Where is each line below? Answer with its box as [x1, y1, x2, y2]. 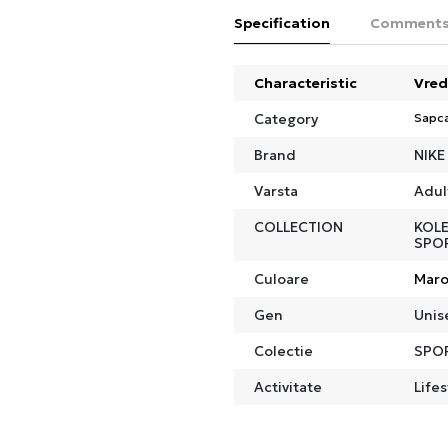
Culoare [254, 269, 309, 288]
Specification [234, 13, 330, 32]
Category [254, 109, 318, 128]
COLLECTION [254, 217, 343, 236]
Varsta [254, 181, 298, 200]
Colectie [254, 341, 313, 360]
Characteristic [254, 73, 357, 92]
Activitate [254, 377, 322, 396]
